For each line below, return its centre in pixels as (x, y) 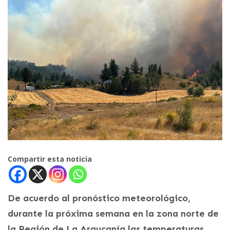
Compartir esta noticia (50, 159)
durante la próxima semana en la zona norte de (113, 213)
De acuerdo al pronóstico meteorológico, (99, 198)
